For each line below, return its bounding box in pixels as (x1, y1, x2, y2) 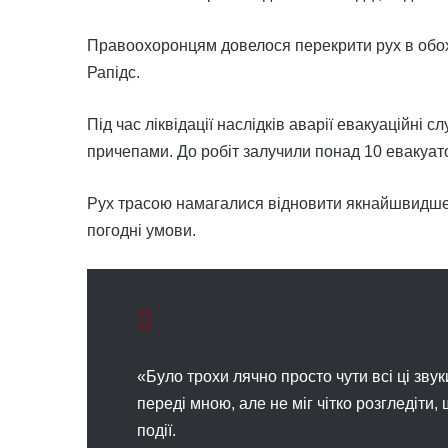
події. (137, 422, 176, 439)
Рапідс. (87, 64, 140, 81)
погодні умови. (87, 222, 196, 239)
